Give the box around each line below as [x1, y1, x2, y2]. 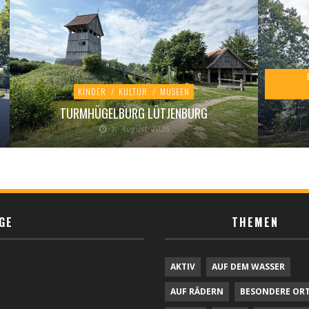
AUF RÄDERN [170, 286, 223, 297]
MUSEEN [160, 86, 190, 97]
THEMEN [232, 214, 279, 230]
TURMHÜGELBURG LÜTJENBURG [60, 104, 208, 122]
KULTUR [119, 86, 148, 97]
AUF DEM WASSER [212, 261, 285, 272]
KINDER [78, 86, 106, 97]
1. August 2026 [110, 123, 170, 134]
